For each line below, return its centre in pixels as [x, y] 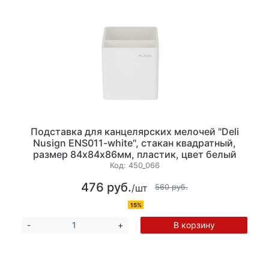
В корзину [194, 225]
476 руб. [106, 187]
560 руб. [171, 187]
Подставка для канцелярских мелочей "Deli [134, 132]
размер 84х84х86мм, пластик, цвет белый [134, 155]
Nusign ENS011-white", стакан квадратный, [134, 143]
